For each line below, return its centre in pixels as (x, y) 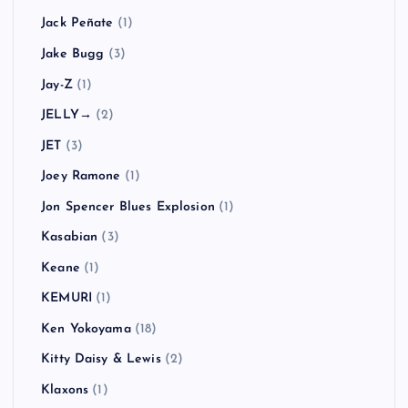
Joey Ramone (81, 177)
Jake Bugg (73, 54)
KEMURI (66, 299)
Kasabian (70, 238)
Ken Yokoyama (86, 329)
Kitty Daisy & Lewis (101, 360)
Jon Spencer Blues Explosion (128, 207)
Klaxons (65, 390)
